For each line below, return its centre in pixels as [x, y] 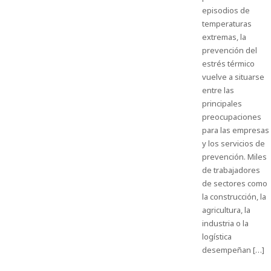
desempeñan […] [233, 250]
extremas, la [224, 37]
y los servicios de [233, 143]
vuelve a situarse [233, 77]
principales [222, 103]
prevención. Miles [234, 157]
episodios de [226, 10]
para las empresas [235, 130]
